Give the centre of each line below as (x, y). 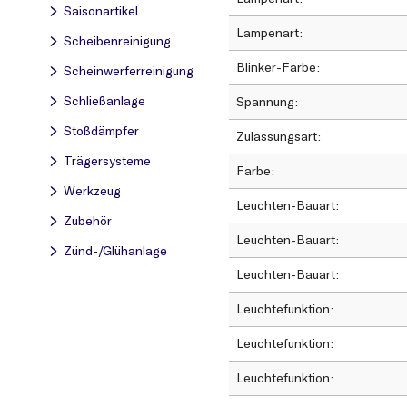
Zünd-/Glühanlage (115, 251)
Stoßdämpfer (101, 131)
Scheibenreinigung (117, 41)
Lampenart (269, 33)
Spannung (267, 102)
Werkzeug (92, 191)
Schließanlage (104, 101)
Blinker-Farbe (278, 68)
